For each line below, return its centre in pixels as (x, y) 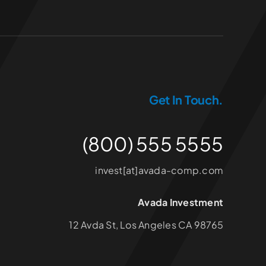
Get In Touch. (186, 100)
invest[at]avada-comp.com (159, 170)
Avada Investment (181, 202)
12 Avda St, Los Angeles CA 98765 (146, 225)
